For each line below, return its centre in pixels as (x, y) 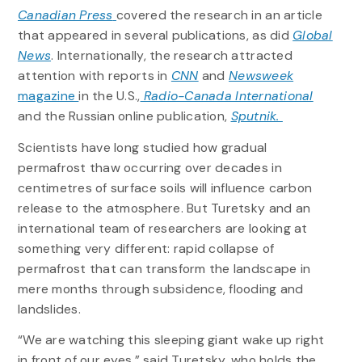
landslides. (49, 309)
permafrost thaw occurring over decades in (149, 167)
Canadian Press (65, 15)
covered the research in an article (219, 15)
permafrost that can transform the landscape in (164, 268)
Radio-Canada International (227, 96)
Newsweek (261, 76)
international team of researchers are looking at (162, 228)
